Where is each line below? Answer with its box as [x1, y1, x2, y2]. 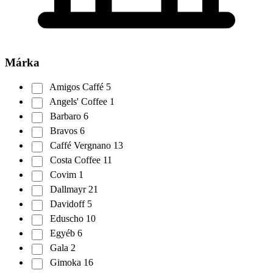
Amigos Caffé [48, 82, 106, 93]
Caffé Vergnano [48, 140, 113, 151]
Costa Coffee [48, 155, 103, 166]
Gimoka [48, 257, 83, 268]
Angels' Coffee [48, 96, 110, 107]
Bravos [48, 126, 80, 136]
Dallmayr [48, 184, 88, 195]
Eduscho [48, 213, 86, 224]
